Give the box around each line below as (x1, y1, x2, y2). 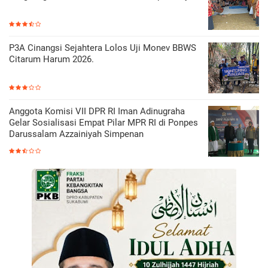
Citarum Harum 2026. (9, 53, 94, 65)
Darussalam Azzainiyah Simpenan (9, 128, 144, 139)
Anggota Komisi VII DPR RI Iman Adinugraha (9, 105, 185, 117)
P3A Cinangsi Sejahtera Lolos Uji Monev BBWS (9, 42, 196, 53)
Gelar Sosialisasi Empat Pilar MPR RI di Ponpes (9, 117, 198, 128)
